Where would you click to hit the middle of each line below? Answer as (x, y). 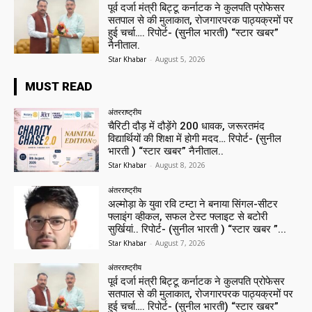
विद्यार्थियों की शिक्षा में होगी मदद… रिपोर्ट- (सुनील (195, 138)
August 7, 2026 (181, 243)
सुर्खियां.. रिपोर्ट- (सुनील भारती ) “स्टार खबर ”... (197, 229)
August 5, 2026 (181, 59)
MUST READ (58, 86)
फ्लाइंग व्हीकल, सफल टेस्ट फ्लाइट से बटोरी (188, 216)
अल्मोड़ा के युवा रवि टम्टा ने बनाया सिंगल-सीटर (193, 204)
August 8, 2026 (181, 165)
